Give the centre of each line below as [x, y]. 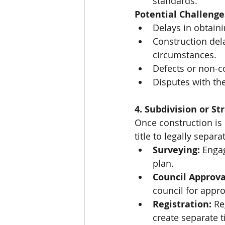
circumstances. [185, 55]
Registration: [182, 204]
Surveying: [176, 150]
